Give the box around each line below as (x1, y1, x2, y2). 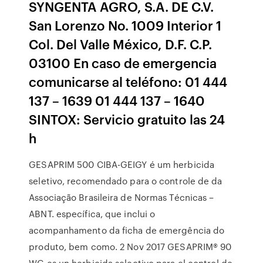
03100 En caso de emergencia (29, 53, 217, 72)
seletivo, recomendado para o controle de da (29, 174, 222, 187)
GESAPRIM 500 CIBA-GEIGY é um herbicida (29, 158, 215, 171)
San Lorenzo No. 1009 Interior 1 (29, 16, 222, 34)
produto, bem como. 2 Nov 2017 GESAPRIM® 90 (29, 240, 232, 253)
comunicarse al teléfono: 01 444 (29, 72, 228, 90)
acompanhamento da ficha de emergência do (29, 224, 225, 237)
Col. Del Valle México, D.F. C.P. (29, 35, 213, 53)
